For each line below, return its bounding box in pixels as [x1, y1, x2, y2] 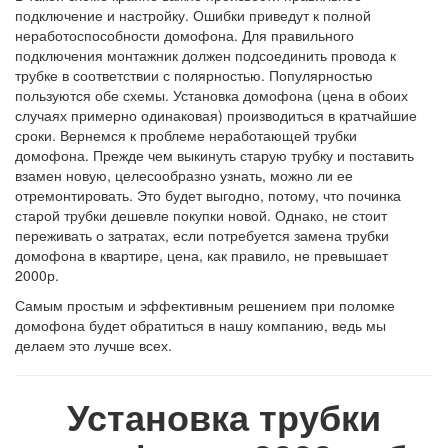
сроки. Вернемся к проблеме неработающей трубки [15, 125, 357, 145]
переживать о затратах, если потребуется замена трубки [15, 225, 389, 245]
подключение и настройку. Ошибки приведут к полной [15, 5, 371, 25]
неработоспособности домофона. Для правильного [15, 25, 354, 45]
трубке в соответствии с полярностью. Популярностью [15, 65, 373, 85]
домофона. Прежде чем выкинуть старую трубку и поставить [15, 145, 414, 165]
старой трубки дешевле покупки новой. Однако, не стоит [15, 205, 387, 225]
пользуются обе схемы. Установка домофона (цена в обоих [15, 85, 408, 105]
